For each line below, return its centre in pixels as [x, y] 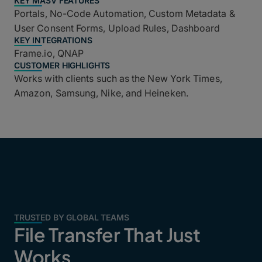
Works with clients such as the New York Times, [118, 78]
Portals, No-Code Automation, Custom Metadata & [125, 13]
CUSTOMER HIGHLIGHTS [62, 65]
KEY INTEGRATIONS [53, 40]
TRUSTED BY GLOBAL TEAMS [72, 217]
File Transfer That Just [107, 234]
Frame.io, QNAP [49, 53]
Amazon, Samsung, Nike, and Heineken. [101, 93]
